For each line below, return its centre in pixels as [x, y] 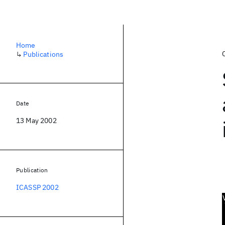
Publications [43, 54]
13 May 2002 [36, 121]
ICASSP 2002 [37, 187]
